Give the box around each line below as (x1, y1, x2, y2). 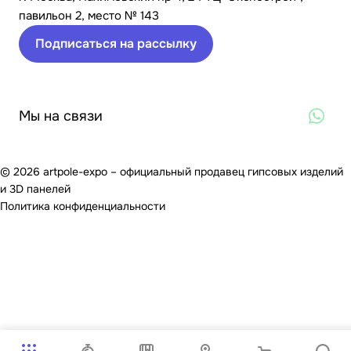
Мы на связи (19, 107, 103, 125)
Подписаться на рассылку (35, 35, 197, 52)
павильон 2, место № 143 (19, 8, 159, 24)
